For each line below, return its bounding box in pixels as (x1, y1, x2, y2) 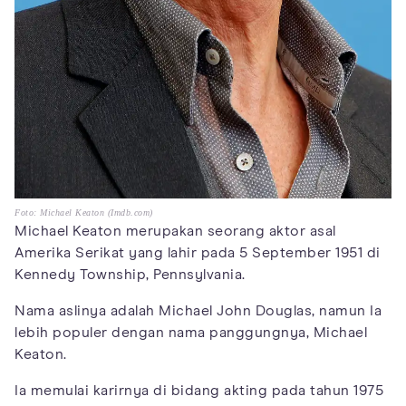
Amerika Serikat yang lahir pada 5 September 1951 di (14, 245, 381, 260)
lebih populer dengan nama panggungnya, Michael (14, 324, 367, 340)
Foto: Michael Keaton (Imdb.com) (14, 207, 153, 217)
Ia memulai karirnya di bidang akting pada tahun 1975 (14, 382, 383, 398)
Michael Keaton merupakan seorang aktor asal (14, 223, 336, 238)
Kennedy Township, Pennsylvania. (14, 266, 246, 282)
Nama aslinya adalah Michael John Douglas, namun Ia (14, 303, 382, 318)
